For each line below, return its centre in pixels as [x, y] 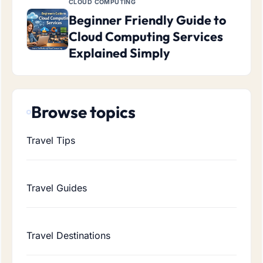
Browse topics [83, 112]
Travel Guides [57, 188]
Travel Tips [51, 140]
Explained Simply [119, 53]
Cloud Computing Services [146, 36]
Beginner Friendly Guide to [147, 20]
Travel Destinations [68, 235]
